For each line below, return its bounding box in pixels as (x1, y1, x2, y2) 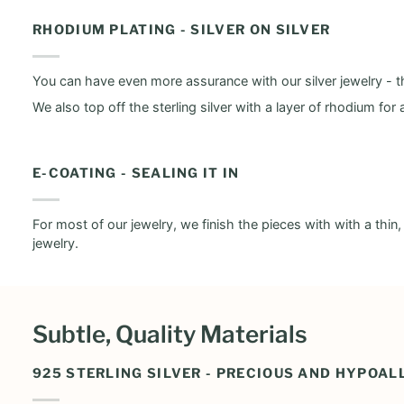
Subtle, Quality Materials (32, 319, 308, 348)
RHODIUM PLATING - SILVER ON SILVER (32, 21, 331, 38)
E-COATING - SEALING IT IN (32, 164, 240, 181)
